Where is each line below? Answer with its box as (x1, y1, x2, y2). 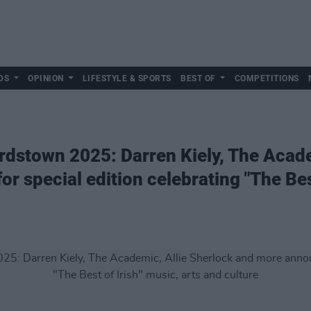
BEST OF (180, 74, 216, 83)
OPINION (28, 74, 64, 83)
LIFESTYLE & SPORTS (82, 74, 171, 83)
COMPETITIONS (234, 74, 299, 83)
